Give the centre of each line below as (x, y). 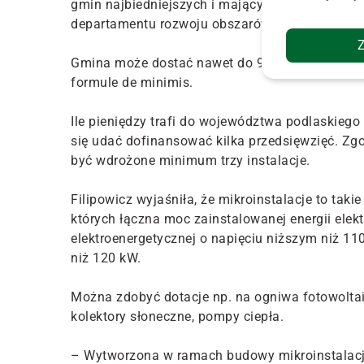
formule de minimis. (132, 82)
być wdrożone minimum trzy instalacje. (191, 160)
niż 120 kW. (106, 258)
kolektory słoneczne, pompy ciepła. (177, 316)
